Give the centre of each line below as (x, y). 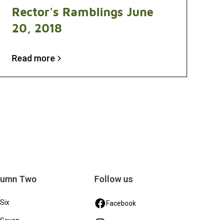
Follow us (114, 179)
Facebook (121, 203)
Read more (33, 58)
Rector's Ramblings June (82, 12)
